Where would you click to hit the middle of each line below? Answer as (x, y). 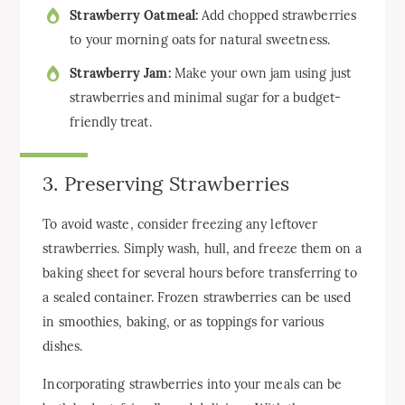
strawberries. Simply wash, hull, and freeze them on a (202, 248)
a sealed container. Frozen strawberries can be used (197, 297)
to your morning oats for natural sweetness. (200, 39)
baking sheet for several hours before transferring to (200, 273)
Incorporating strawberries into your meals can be (193, 384)
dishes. (62, 346)
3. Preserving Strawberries (166, 183)
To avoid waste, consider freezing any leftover (180, 224)
